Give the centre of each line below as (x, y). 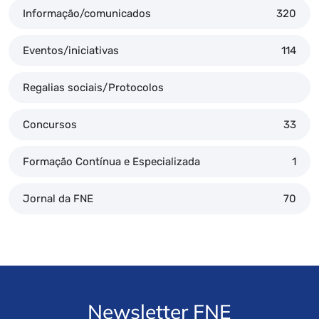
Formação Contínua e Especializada (111, 161)
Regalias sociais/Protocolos (93, 87)
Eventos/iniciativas (71, 50)
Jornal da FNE (58, 198)
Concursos (50, 124)
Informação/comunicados (87, 13)
